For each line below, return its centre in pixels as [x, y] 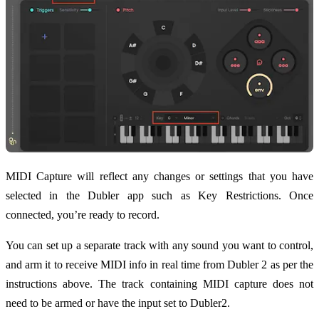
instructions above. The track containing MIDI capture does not [159, 283]
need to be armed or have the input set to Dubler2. [118, 303]
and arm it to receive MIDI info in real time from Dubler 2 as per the [159, 264]
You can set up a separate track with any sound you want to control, [159, 245]
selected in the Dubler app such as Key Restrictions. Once [159, 195]
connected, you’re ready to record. [83, 214]
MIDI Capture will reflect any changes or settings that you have [159, 176]
